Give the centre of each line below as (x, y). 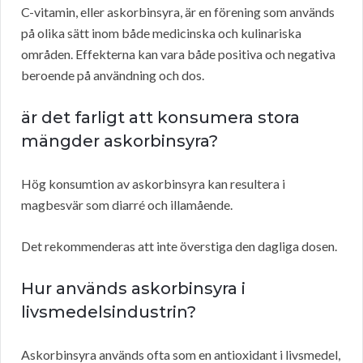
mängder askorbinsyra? (120, 141)
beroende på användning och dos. (113, 75)
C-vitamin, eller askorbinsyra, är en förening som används (178, 12)
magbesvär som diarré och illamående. (127, 205)
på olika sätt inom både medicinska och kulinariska (161, 33)
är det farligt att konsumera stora (160, 118)
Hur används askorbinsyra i (133, 289)
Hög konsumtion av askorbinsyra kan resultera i (153, 184)
